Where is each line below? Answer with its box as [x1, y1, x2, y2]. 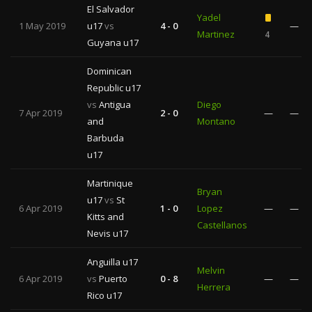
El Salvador [87, 3, 134, 15]
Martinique [87, 177, 133, 189]
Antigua [97, 98, 131, 111]
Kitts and [87, 210, 124, 223]
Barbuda [87, 132, 124, 144]
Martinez [197, 28, 235, 40]
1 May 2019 [19, 19, 65, 32]
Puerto [97, 272, 127, 285]
